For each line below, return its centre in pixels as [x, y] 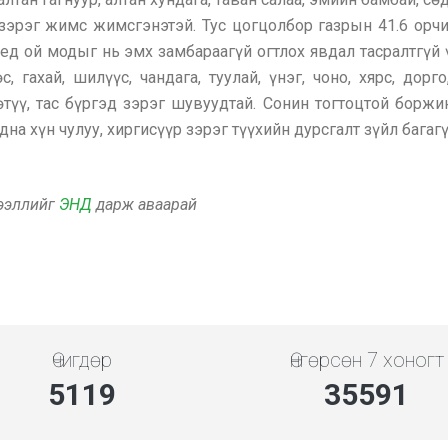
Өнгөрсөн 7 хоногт [366, 360]
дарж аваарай [144, 204]
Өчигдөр [81, 360]
